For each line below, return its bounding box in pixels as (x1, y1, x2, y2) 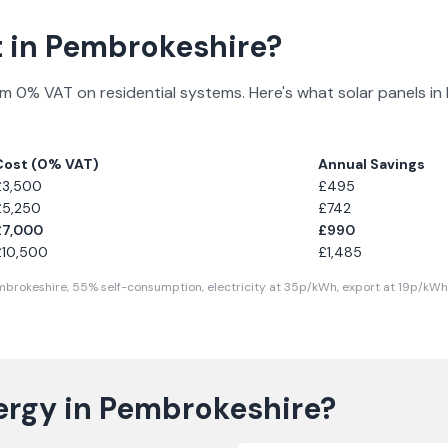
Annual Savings (318, 155, 425, 173)
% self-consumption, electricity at (88, 279, 284, 295)
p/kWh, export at (299, 279, 398, 295)
